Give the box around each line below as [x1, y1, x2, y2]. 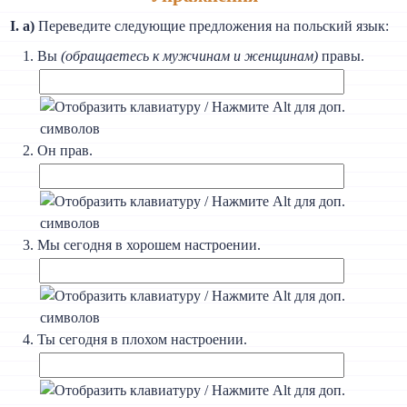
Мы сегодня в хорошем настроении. [37, 237, 262, 253]
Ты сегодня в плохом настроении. [37, 332, 248, 348]
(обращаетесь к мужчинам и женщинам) [61, 48, 319, 65]
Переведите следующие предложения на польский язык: [35, 18, 390, 35]
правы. [318, 48, 365, 65]
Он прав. [37, 143, 94, 159]
